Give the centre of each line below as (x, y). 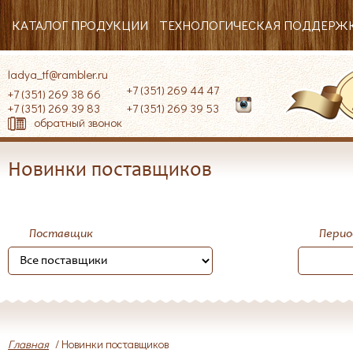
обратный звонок (78, 122)
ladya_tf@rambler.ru (58, 74)
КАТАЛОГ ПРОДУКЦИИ (80, 25)
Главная (28, 344)
